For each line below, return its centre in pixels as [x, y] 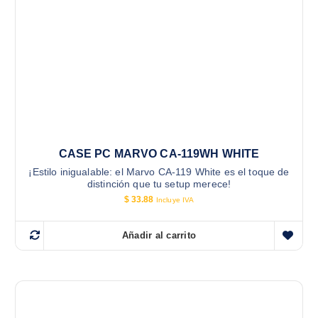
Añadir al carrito [159, 236]
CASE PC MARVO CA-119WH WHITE [159, 154]
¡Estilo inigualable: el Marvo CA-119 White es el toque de [159, 172]
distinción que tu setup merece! [159, 184]
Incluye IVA [175, 200]
